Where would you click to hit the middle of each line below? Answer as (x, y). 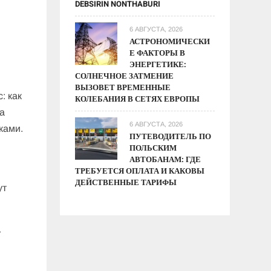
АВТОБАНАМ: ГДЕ (165, 159)
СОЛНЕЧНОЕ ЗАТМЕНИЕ (125, 76)
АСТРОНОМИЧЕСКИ (170, 41)
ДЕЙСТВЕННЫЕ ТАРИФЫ (126, 182)
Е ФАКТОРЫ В (158, 53)
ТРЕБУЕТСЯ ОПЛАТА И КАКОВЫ (140, 171)
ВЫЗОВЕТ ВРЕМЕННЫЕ (123, 87)
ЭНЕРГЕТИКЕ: (158, 64)
